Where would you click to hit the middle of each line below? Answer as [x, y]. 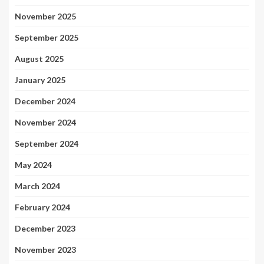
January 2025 [40, 80]
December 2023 [45, 228]
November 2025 [45, 16]
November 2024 [45, 122]
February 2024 [42, 207]
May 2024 [33, 165]
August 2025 [39, 59]
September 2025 [47, 37]
